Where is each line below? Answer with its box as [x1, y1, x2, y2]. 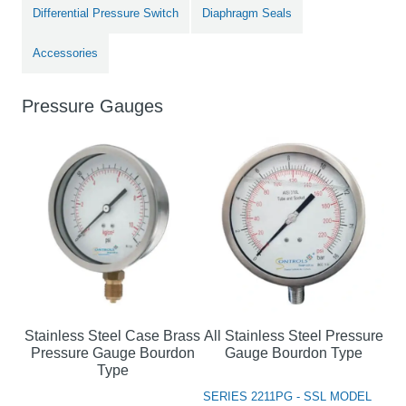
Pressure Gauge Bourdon [30, 344, 195, 361]
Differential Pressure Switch [33, 5, 179, 20]
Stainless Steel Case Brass [24, 327, 200, 343]
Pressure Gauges [22, 95, 163, 116]
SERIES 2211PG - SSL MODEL [203, 389, 372, 403]
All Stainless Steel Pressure [204, 327, 383, 343]
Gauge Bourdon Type [225, 344, 362, 361]
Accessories [33, 45, 98, 60]
